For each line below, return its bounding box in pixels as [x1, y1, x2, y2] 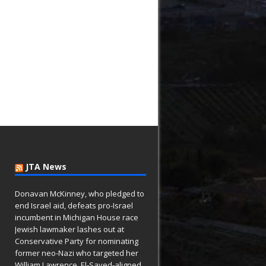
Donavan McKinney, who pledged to [15, 188, 145, 199]
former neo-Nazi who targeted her [15, 248, 139, 258]
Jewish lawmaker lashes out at [15, 224, 125, 235]
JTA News [26, 161, 67, 172]
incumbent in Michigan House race [15, 212, 139, 223]
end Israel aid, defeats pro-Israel [15, 200, 134, 211]
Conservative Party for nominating [15, 236, 139, 246]
